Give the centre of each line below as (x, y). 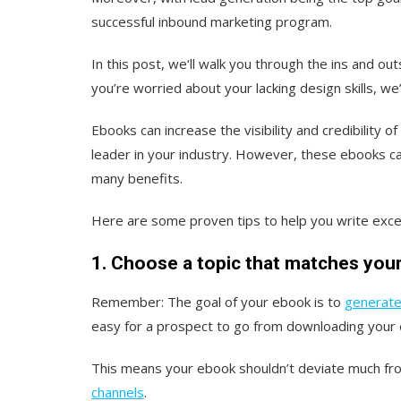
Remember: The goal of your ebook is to (218, 301)
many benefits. (137, 178)
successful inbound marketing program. (212, 21)
